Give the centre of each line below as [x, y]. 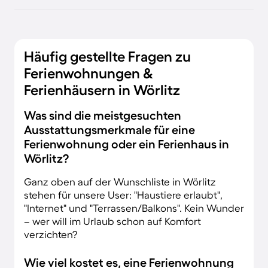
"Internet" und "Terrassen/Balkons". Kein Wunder [134, 208]
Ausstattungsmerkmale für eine [109, 130]
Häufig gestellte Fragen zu [107, 56]
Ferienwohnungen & [89, 73]
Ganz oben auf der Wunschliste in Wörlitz [120, 181]
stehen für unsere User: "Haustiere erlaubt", [123, 194]
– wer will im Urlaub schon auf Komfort [112, 221]
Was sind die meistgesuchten [103, 115]
